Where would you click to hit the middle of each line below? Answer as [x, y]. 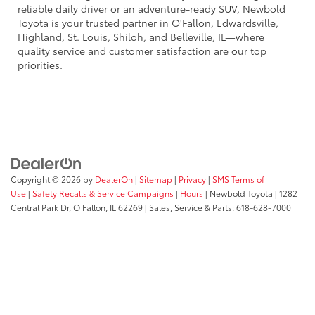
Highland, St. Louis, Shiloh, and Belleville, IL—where [141, 36]
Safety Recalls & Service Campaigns [103, 193]
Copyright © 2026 [47, 179]
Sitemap [156, 179]
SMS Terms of [238, 179]
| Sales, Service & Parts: [189, 207]
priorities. [40, 64]
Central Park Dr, [41, 207]
